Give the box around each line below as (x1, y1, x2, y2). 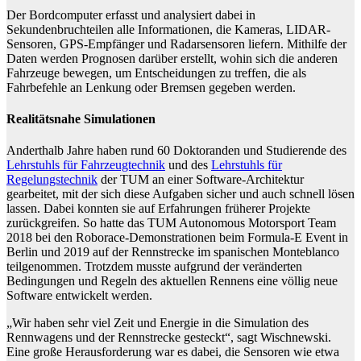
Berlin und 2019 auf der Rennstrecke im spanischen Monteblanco (6, 245, 339, 259)
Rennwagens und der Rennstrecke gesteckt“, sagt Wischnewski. (6, 330, 331, 345)
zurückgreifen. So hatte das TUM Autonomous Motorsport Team (6, 216, 336, 230)
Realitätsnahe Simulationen (6, 112, 156, 127)
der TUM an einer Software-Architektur (98, 172, 304, 187)
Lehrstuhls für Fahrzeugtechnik (6, 158, 165, 172)
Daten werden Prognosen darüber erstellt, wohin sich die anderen (6, 51, 338, 65)
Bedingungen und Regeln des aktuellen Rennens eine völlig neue (6, 274, 338, 288)
